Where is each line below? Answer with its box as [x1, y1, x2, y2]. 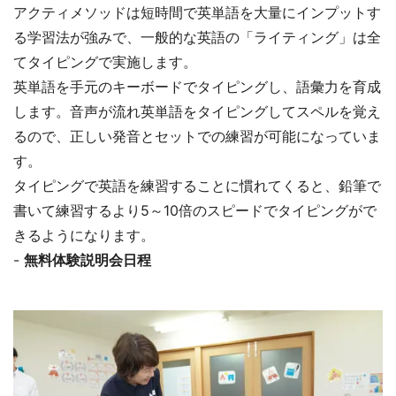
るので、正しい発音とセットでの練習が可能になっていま [13, 126, 381, 145]
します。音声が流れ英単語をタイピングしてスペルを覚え [13, 102, 381, 120]
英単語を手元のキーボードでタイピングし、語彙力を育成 [13, 77, 381, 95]
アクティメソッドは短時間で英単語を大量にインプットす [13, 3, 381, 21]
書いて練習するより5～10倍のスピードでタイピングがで [13, 201, 377, 219]
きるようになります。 [13, 225, 155, 244]
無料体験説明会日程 [24, 250, 151, 269]
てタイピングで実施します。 [13, 52, 197, 71]
